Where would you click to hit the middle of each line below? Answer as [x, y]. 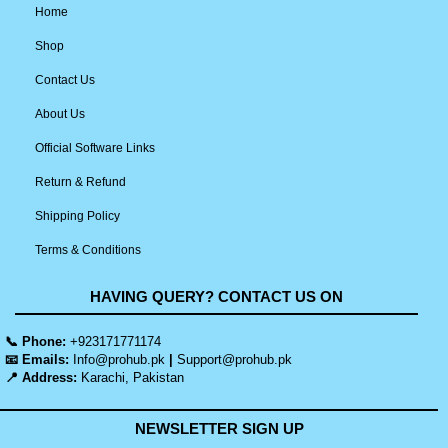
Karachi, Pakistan [132, 378]
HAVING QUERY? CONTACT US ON [216, 296]
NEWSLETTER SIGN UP [219, 428]
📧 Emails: [37, 360]
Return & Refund [80, 181]
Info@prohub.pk [117, 360]
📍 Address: [43, 378]
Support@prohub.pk [234, 360]
